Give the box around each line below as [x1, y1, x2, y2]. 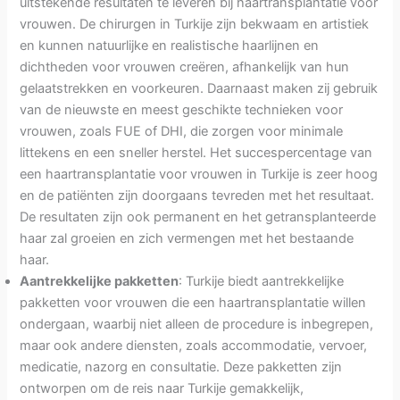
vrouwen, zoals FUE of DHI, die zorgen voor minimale [20, 123, 344, 140]
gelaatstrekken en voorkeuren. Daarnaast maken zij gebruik [20, 80, 379, 97]
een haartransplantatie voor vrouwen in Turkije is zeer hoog [20, 166, 379, 183]
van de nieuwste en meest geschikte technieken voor [20, 102, 344, 119]
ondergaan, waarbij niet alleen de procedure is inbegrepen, [20, 316, 374, 333]
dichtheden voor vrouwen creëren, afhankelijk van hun [20, 59, 350, 76]
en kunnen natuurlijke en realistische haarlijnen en [20, 37, 320, 54]
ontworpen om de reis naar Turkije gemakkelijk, [20, 380, 304, 397]
